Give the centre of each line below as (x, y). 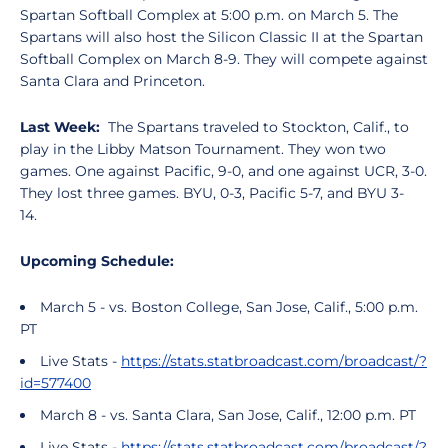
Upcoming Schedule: (97, 261)
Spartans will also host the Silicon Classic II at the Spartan (221, 37)
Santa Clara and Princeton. (112, 81)
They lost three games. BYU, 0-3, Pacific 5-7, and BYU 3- (212, 193)
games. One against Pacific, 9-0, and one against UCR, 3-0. (223, 171)
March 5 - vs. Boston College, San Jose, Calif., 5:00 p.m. (229, 307)
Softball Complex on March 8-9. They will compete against (224, 59)
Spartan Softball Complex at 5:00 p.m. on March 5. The (209, 15)
